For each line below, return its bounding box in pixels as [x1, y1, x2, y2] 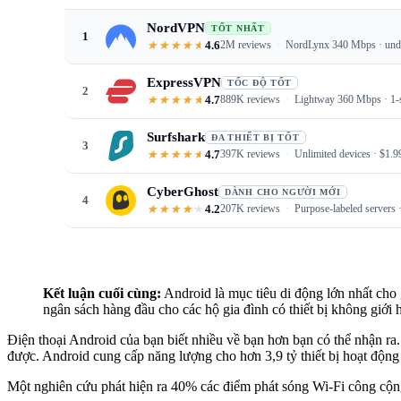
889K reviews [220, 93, 280, 107]
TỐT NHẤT [211, 22, 265, 33]
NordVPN [147, 20, 205, 35]
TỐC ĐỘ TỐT [227, 77, 292, 88]
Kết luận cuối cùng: [43, 285, 161, 301]
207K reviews [220, 202, 280, 216]
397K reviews [220, 148, 280, 161]
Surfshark [147, 129, 205, 144]
